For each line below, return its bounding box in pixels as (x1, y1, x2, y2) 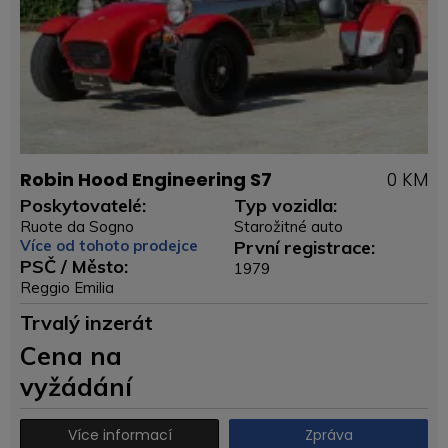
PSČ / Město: (20, 255, 128, 278)
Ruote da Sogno (20, 217, 134, 236)
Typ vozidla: (234, 194, 337, 217)
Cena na (20, 340, 122, 371)
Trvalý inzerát (20, 310, 153, 335)
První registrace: (234, 236, 375, 259)
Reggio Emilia (20, 278, 114, 297)
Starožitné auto (234, 217, 343, 236)
